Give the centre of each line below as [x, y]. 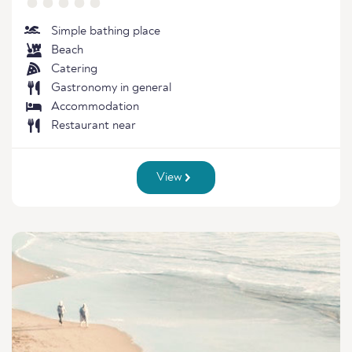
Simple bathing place [106, 31]
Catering [74, 69]
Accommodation [95, 107]
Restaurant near [93, 126]
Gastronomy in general [111, 88]
